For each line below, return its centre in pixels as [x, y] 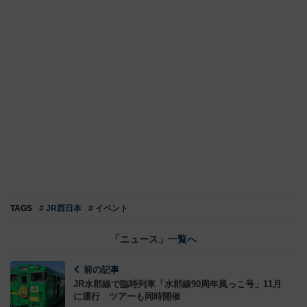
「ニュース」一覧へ [153, 239]
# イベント [108, 208]
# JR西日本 [60, 208]
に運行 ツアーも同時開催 [127, 296]
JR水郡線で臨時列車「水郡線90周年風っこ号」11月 [177, 284]
